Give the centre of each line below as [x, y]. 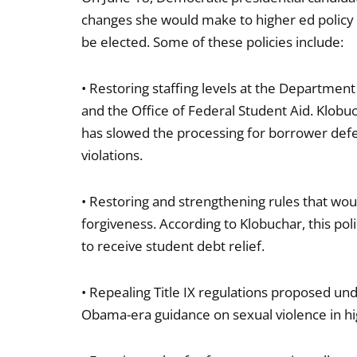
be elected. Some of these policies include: [212, 42]
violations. [112, 155]
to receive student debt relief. [173, 246]
